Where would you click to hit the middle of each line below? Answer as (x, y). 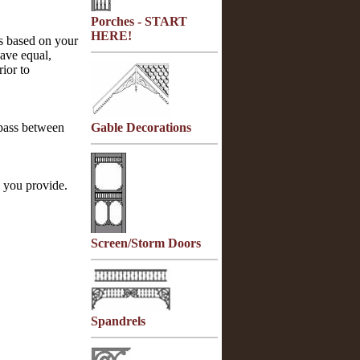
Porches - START (139, 21)
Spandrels (118, 321)
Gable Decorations (141, 127)
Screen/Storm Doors (146, 243)
